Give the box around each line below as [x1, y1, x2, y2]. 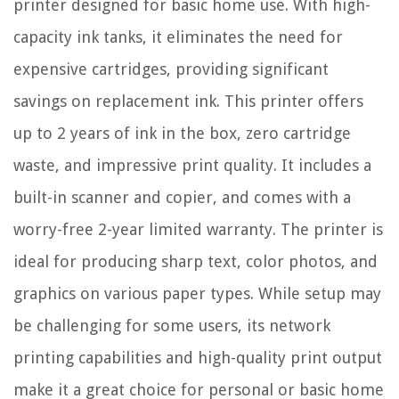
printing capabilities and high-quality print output [13, 348, 382, 368]
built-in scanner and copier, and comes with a [13, 188, 351, 208]
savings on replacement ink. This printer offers [13, 92, 363, 111]
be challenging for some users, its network [13, 316, 330, 336]
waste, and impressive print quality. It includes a [13, 156, 371, 175]
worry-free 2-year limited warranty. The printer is [13, 220, 383, 240]
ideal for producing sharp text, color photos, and [13, 252, 378, 272]
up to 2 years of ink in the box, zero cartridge [13, 124, 351, 143]
